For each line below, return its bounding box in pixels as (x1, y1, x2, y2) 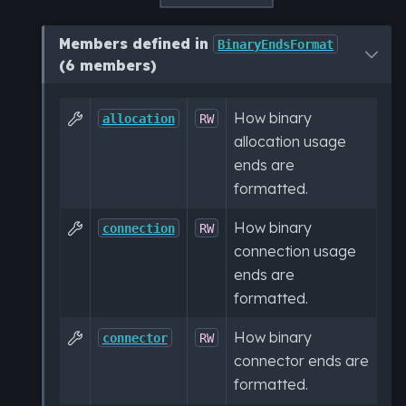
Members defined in (59, 34, 214, 53)
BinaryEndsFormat (217, 36, 334, 52)
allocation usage (233, 131, 346, 150)
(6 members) (59, 55, 158, 74)
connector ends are (233, 351, 369, 370)
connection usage (233, 241, 356, 260)
